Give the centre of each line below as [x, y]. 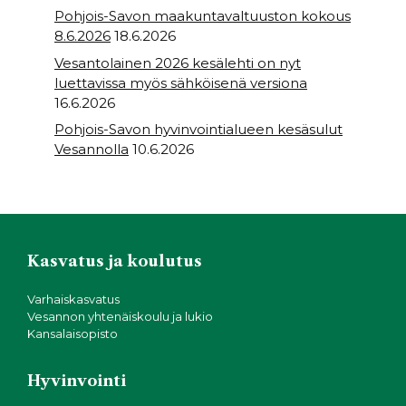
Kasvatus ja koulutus [115, 261]
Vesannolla [92, 149]
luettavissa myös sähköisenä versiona [181, 82]
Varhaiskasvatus [73, 299]
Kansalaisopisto [72, 333]
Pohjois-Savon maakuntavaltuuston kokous [203, 16]
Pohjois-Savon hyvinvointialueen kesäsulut [198, 129]
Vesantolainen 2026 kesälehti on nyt [178, 63]
